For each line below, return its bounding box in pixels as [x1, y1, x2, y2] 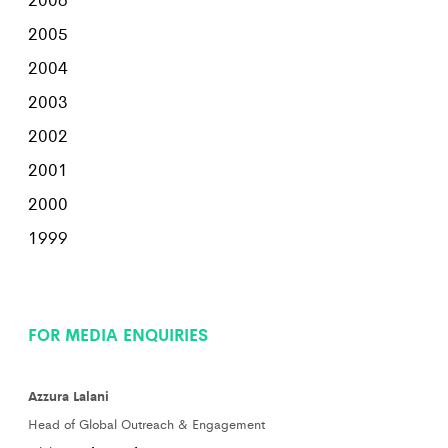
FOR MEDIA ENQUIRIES [28, 322, 208, 346]
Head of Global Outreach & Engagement [28, 414, 265, 433]
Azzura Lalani [28, 386, 109, 405]
